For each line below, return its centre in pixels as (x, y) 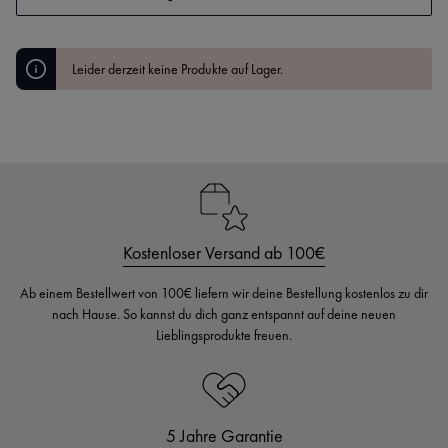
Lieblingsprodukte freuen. (224, 335)
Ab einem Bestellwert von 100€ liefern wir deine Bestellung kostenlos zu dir (224, 293)
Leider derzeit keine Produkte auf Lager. (177, 69)
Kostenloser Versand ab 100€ (224, 253)
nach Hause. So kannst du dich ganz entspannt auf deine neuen (224, 314)
